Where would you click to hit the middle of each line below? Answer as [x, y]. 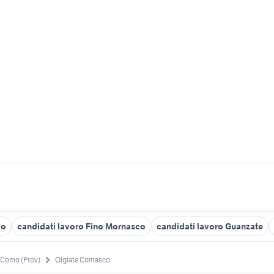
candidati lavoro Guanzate [210, 226]
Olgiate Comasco [83, 260]
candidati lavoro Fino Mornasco [81, 226]
